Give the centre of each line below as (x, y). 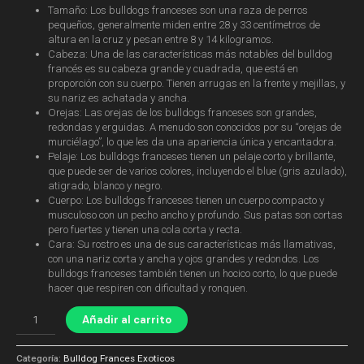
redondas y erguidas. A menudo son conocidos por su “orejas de (195, 127)
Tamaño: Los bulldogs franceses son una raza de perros (178, 10)
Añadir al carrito (126, 319)
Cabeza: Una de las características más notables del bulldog (191, 54)
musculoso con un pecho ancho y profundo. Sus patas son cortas (196, 214)
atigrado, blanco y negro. (106, 185)
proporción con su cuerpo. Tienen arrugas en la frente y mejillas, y (197, 83)
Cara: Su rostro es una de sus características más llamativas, (192, 244)
